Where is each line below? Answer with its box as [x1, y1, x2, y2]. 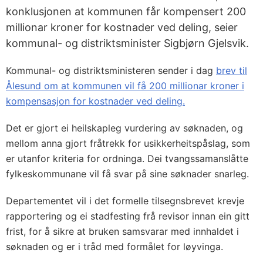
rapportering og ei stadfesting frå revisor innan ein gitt [6, 210, 249, 222]
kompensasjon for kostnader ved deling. [6, 95, 185, 107]
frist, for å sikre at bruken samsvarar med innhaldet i [6, 225, 239, 237]
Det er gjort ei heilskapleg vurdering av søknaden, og [6, 122, 243, 134]
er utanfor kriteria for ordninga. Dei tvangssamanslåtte [6, 153, 248, 164]
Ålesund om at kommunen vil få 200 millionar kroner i [6, 80, 244, 92]
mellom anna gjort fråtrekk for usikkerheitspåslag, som [6, 137, 250, 149]
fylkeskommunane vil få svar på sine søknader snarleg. [6, 168, 249, 180]
